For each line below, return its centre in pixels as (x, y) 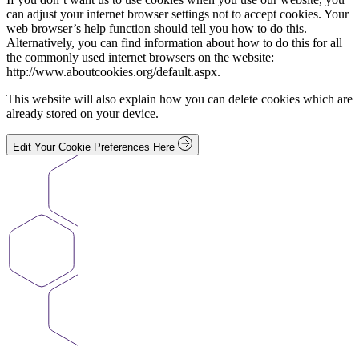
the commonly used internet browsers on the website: (140, 58)
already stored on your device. (83, 114)
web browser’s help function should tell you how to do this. (157, 29)
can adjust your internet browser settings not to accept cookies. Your (177, 14)
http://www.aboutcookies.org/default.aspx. (113, 72)
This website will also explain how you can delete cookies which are (179, 99)
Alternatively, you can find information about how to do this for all (174, 43)
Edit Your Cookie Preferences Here (95, 147)
